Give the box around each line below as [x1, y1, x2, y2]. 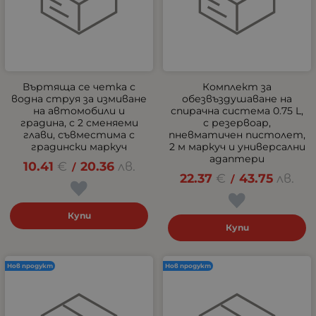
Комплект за [202, 80, 272, 93]
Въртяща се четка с [23, 80, 135, 93]
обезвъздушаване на [182, 92, 292, 105]
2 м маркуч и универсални [169, 140, 305, 153]
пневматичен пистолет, [169, 128, 305, 141]
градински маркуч [31, 140, 127, 153]
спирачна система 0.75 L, [171, 104, 303, 117]
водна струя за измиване [11, 92, 147, 105]
